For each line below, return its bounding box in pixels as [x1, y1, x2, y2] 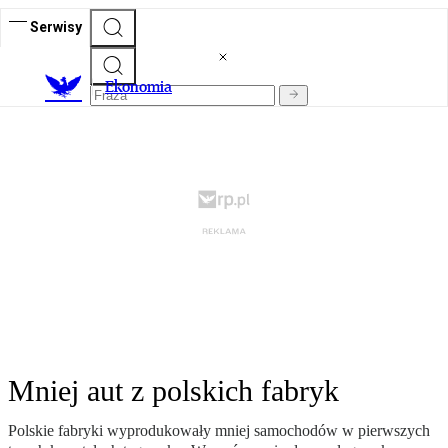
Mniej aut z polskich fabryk [8, 374, 339, 408]
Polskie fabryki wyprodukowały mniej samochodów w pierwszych [8, 422, 430, 440]
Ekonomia [105, 77, 172, 97]
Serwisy [30, 18, 82, 35]
